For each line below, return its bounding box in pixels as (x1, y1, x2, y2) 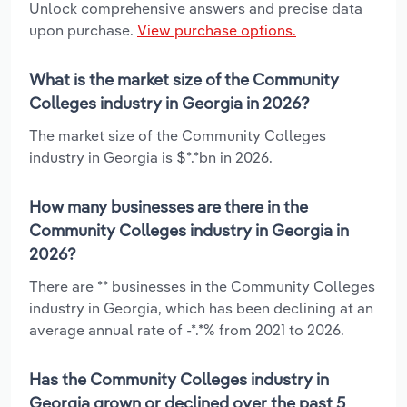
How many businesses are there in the (29, 195, 308, 217)
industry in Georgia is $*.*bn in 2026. (29, 147, 273, 166)
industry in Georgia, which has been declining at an (29, 298, 373, 317)
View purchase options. (137, 20, 296, 39)
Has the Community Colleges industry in (29, 368, 329, 390)
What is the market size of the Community (29, 68, 339, 90)
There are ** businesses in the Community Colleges (29, 276, 375, 295)
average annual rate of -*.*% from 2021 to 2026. (29, 320, 344, 339)
